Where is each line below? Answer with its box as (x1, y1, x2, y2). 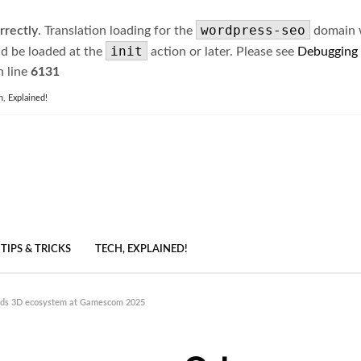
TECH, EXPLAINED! (95, 244, 188, 255)
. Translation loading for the (38, 24, 196, 37)
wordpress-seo (201, 23, 305, 38)
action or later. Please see (147, 45, 297, 58)
